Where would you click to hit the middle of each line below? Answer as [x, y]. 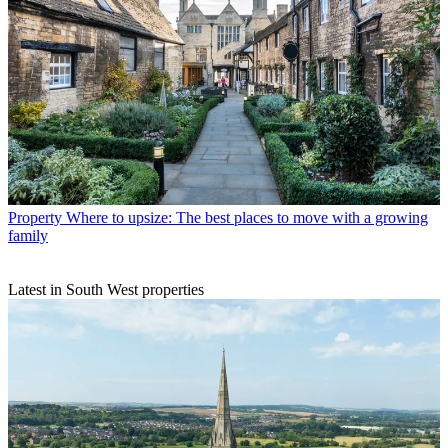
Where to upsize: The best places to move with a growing [247, 218]
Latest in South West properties [106, 290]
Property [35, 218]
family [28, 236]
